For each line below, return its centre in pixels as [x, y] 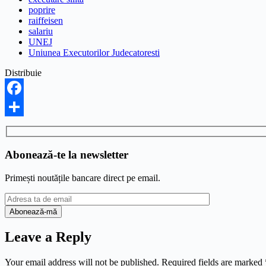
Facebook [23, 106]
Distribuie [23, 72]
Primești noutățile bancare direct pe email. [83, 178]
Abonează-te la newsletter [66, 154]
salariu [41, 31]
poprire [42, 9]
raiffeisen [46, 20]
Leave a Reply [48, 237]
